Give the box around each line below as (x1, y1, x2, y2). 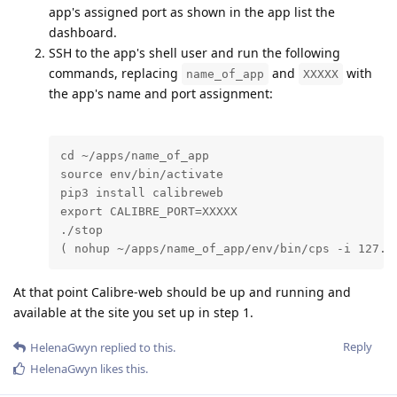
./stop (59, 223, 103, 237)
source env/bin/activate (59, 167, 223, 182)
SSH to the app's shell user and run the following (49, 44, 340, 62)
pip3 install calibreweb (59, 186, 223, 200)
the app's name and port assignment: (49, 85, 273, 103)
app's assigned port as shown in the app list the (49, 4, 335, 21)
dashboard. (49, 24, 117, 42)
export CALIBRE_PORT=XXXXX (59, 205, 237, 219)
